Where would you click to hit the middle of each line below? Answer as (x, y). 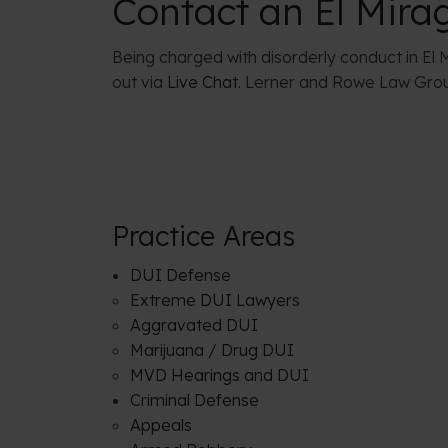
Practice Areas (203, 235)
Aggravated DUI (193, 324)
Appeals (160, 424)
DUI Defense (180, 274)
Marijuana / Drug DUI (211, 349)
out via (139, 81)
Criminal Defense (194, 399)
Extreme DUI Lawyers (214, 299)
